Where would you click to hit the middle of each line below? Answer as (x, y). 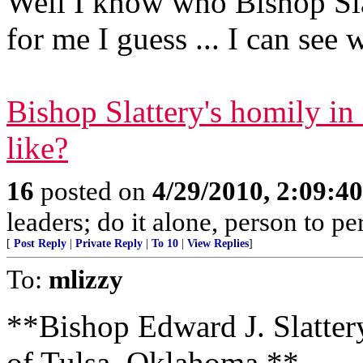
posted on (93, 191)
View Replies (218, 243)
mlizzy (86, 279)
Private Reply (109, 243)
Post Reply (40, 243)
